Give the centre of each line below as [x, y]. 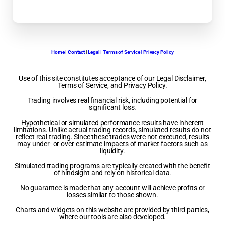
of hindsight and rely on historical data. [113, 173]
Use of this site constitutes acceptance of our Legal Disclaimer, [113, 79]
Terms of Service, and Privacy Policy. [113, 86]
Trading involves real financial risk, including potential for [113, 101]
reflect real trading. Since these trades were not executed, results [113, 137]
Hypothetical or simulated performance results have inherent [113, 123]
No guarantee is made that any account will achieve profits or [113, 188]
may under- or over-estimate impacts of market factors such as [113, 144]
